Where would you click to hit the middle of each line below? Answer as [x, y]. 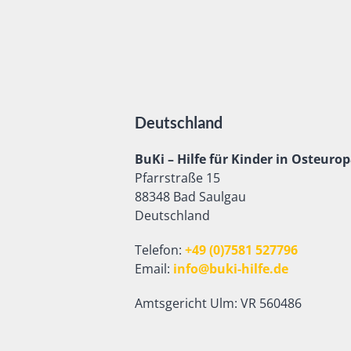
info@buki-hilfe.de [231, 269]
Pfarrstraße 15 [177, 178]
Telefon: [160, 250]
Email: [154, 269]
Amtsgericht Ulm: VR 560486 [218, 303]
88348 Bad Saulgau [190, 197]
